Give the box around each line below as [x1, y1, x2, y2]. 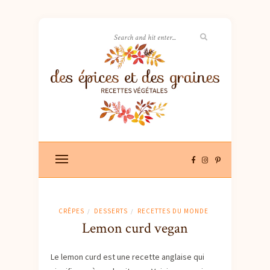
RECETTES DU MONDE [137, 207, 209, 215]
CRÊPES [58, 207, 84, 215]
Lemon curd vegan [82, 219, 188, 237]
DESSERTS [94, 207, 128, 215]
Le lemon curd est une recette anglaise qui [51, 251, 204, 262]
